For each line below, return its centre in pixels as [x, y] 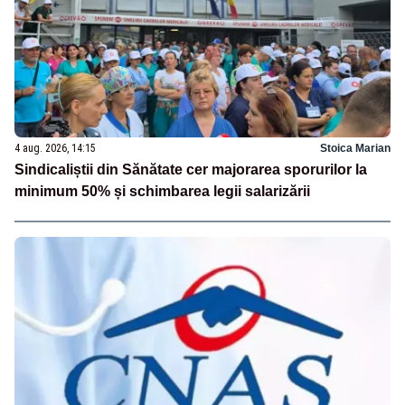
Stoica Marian [355, 148]
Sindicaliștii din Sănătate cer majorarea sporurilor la [191, 169]
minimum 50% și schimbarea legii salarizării [162, 191]
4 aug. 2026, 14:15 [55, 148]
